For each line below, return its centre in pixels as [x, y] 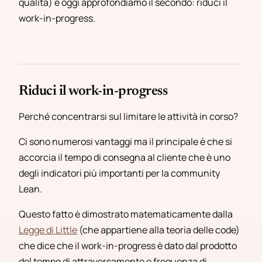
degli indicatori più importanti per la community [119, 173]
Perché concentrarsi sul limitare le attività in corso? [128, 116]
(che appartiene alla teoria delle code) [158, 230]
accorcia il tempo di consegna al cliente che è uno [125, 157]
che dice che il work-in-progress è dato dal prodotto [128, 246]
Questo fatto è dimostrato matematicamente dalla [126, 214]
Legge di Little [48, 230]
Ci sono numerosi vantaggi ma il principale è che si [125, 142]
